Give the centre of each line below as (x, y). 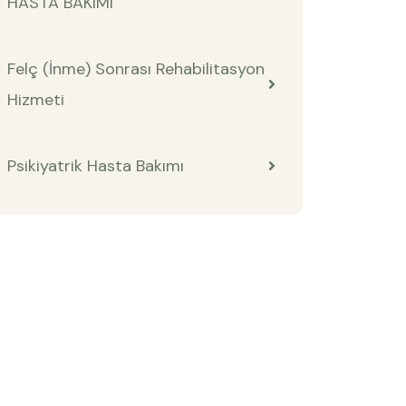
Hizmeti (36, 100)
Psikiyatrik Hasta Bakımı (96, 166)
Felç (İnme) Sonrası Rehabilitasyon (136, 69)
